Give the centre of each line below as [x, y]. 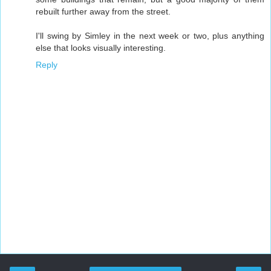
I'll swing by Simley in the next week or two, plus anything [150, 35]
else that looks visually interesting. [101, 47]
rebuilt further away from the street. [103, 11]
